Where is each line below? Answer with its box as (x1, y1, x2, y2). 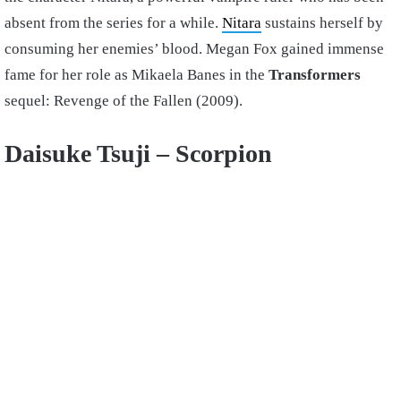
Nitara (222, 14, 261, 32)
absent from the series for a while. (4, 14, 222, 32)
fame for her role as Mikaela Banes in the (4, 66, 265, 84)
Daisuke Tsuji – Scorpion (4, 140, 272, 168)
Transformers (265, 66, 361, 84)
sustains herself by (261, 14, 383, 32)
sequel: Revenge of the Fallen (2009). (4, 92, 243, 110)
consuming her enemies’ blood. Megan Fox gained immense (4, 40, 384, 58)
